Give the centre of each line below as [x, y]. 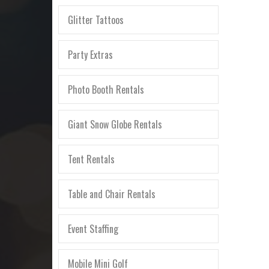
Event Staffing [93, 228]
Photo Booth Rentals [106, 89]
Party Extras [90, 54]
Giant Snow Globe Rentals [115, 124]
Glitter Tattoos [96, 20]
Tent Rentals [91, 159]
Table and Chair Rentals [112, 194]
